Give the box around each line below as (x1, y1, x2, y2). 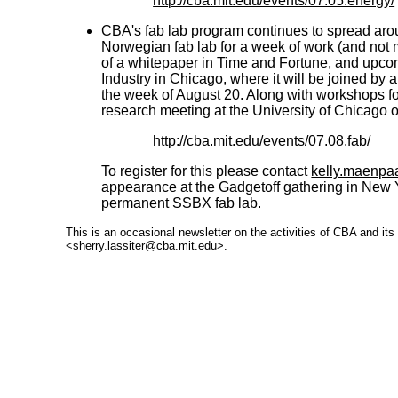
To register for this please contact (101, 163, 312, 179)
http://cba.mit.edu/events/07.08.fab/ (153, 133, 371, 148)
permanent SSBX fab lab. (101, 195, 262, 211)
